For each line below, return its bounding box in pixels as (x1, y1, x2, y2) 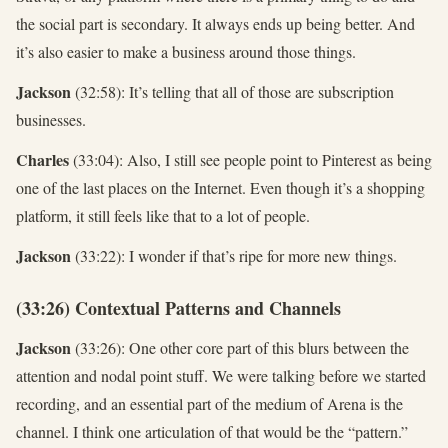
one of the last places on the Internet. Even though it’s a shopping (16, 177, 425, 199)
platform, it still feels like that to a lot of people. (16, 205, 310, 227)
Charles (16, 148, 69, 172)
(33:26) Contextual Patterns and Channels (16, 295, 341, 322)
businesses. (16, 109, 86, 131)
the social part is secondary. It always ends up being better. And (16, 13, 415, 35)
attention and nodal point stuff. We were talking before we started (16, 365, 426, 387)
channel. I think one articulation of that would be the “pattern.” (16, 421, 408, 443)
